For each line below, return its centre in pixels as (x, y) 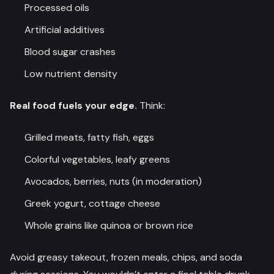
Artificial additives (65, 30)
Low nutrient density (71, 74)
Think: (151, 106)
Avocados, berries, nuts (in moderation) (113, 181)
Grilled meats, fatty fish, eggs (89, 137)
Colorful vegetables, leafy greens (97, 159)
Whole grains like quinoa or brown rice (109, 225)
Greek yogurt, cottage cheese (92, 203)
